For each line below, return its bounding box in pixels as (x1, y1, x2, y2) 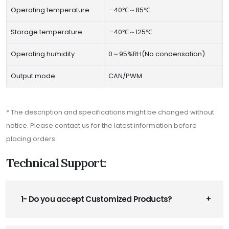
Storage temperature (11, 27, 82, 37)
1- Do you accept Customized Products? (21, 193, 172, 204)
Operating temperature (11, 5, 89, 15)
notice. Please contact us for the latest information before (6, 120, 197, 130)
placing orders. (6, 133, 57, 144)
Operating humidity (11, 49, 75, 59)
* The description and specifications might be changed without (6, 107, 214, 117)
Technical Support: (6, 154, 106, 170)
